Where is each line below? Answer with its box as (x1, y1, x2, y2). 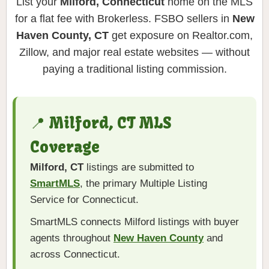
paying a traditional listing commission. (42, 63, 227, 76)
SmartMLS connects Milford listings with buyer (30, 216, 239, 228)
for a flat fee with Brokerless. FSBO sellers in (14, 13, 232, 25)
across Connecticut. (30, 249, 120, 261)
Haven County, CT (16, 29, 109, 42)
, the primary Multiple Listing (80, 178, 207, 190)
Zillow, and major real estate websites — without (19, 46, 250, 59)
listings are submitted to (83, 162, 194, 174)
